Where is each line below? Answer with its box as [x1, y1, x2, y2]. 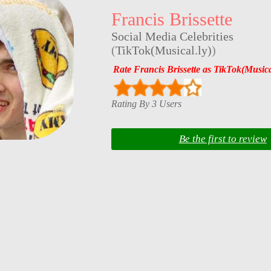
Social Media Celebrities [111, 30, 233, 44]
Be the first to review [178, 133, 267, 145]
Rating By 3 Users [111, 98, 181, 109]
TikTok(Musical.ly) [115, 44, 212, 57]
